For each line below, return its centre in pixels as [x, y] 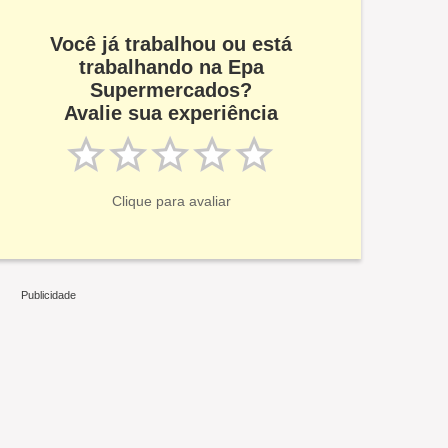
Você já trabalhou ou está [171, 44]
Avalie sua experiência [171, 113]
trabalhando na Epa [171, 67]
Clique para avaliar [171, 201]
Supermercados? [171, 90]
